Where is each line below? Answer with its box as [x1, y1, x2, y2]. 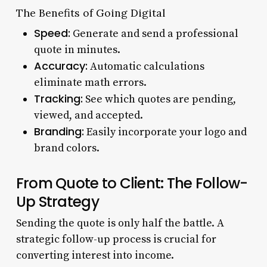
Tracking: [33, 91, 83, 106]
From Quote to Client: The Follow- [15, 172, 248, 194]
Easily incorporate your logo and [83, 125, 247, 139]
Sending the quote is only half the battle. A [15, 216, 224, 230]
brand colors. [33, 141, 100, 155]
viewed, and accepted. [33, 108, 143, 122]
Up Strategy [15, 191, 99, 212]
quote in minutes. [33, 42, 120, 57]
